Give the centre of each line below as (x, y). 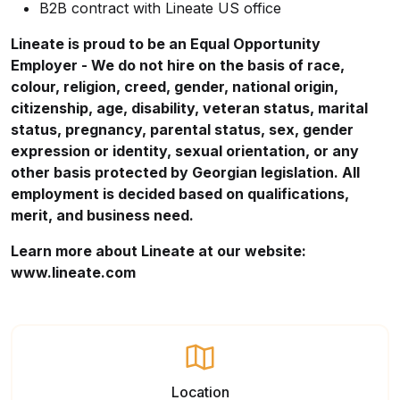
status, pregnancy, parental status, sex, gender (182, 129)
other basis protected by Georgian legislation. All (185, 172)
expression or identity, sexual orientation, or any (185, 151)
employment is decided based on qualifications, (180, 194)
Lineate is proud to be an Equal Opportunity (166, 44)
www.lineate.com (73, 272)
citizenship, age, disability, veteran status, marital (189, 108)
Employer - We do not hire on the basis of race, (178, 65)
